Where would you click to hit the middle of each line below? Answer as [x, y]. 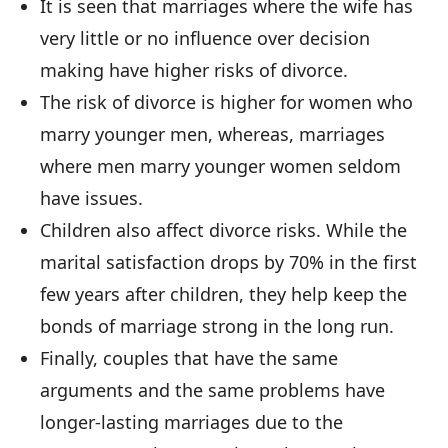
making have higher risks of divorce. [194, 70]
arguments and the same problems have [212, 390]
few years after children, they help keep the [223, 294]
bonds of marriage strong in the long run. [217, 326]
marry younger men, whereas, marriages [212, 134]
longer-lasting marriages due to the [191, 422]
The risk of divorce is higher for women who [226, 102]
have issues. [91, 198]
